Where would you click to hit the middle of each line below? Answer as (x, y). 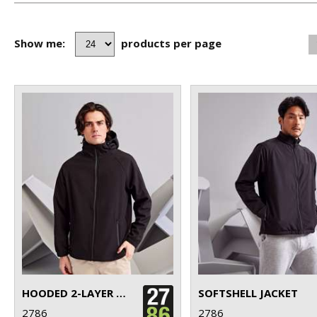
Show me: (40, 43)
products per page (171, 43)
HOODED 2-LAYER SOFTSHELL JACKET (121, 293)
